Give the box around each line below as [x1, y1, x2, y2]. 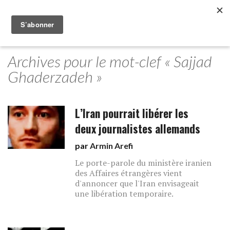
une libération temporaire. [75, 188, 174, 199]
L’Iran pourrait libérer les [75, 105, 189, 121]
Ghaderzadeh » [8, 67, 102, 86]
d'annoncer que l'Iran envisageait [75, 178, 200, 189]
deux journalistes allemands [75, 121, 201, 137]
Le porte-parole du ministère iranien [75, 157, 212, 168]
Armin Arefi [90, 141, 133, 150]
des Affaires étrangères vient [75, 167, 183, 179]
